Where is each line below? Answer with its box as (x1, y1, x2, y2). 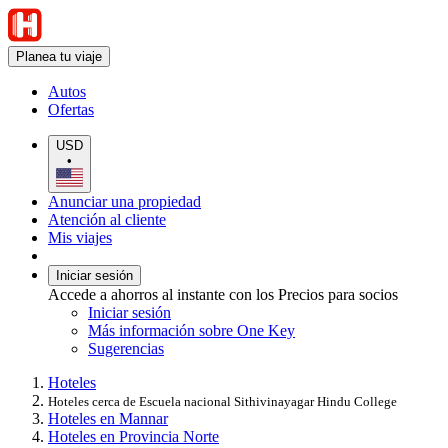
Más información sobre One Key (88, 321, 295, 339)
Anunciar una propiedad (48, 192, 201, 210)
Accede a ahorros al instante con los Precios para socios (48, 285, 398, 303)
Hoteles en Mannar (48, 409, 168, 427)
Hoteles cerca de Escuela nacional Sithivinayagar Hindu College (48, 393, 397, 409)
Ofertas (48, 101, 94, 118)
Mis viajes (48, 228, 112, 246)
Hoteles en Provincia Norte (48, 427, 219, 445)
